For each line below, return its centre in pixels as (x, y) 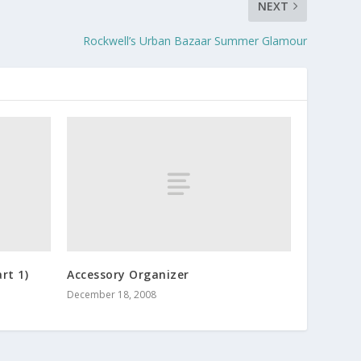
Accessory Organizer (128, 274)
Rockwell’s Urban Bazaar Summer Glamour (195, 41)
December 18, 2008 (112, 294)
